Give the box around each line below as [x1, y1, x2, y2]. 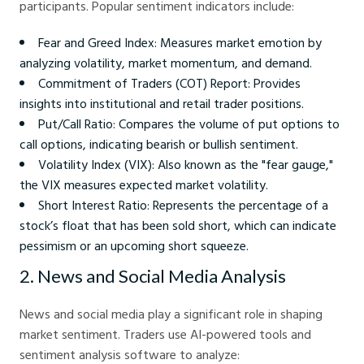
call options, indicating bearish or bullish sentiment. [19, 134, 298, 154]
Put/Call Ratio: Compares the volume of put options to [38, 114, 340, 134]
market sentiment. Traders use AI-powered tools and [19, 324, 311, 344]
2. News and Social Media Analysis [19, 265, 286, 288]
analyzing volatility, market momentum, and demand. [19, 53, 312, 73]
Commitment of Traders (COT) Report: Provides [38, 73, 301, 93]
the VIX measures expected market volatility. [19, 175, 268, 195]
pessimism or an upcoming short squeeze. [19, 236, 249, 256]
